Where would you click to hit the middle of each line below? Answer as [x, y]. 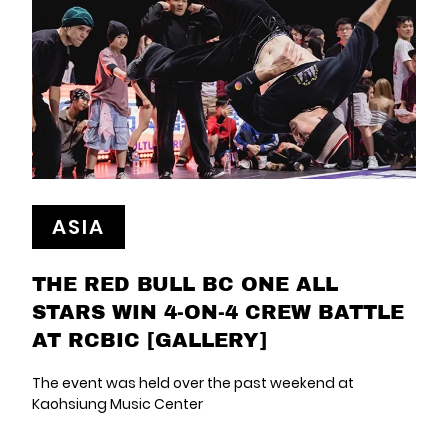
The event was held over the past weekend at [193, 383]
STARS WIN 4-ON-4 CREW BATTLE [218, 311]
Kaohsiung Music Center [117, 404]
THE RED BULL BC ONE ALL [185, 283]
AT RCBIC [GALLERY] [149, 339]
